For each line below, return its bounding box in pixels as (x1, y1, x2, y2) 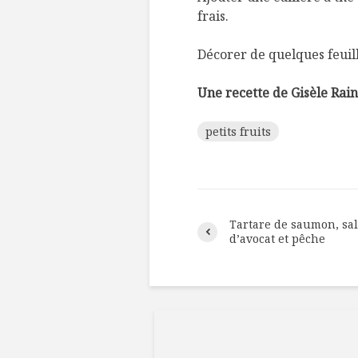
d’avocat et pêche (229, 231, 325, 246)
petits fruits (205, 124, 271, 139)
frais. (197, 7, 229, 25)
